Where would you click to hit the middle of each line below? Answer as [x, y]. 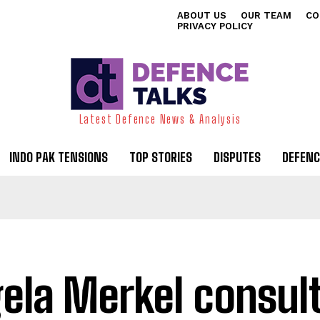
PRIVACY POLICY [215, 26]
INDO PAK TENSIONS [59, 157]
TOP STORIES [161, 157]
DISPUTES [237, 157]
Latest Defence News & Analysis [160, 119]
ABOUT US [202, 15]
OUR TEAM [266, 15]
